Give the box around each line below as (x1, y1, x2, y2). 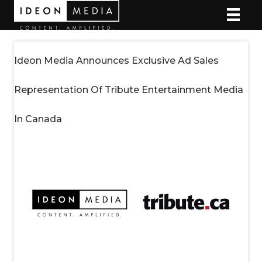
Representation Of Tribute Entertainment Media (14, 84, 243, 95)
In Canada (14, 113, 62, 125)
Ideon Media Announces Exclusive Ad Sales (14, 54, 219, 66)
